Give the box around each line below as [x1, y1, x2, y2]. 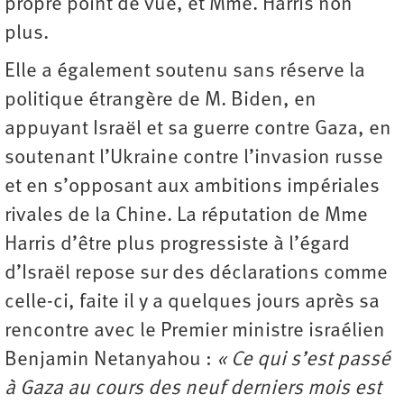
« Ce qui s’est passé [216, 349, 390, 371]
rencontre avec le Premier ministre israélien [5, 320, 385, 342]
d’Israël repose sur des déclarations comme [5, 262, 388, 284]
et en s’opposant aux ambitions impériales [5, 176, 380, 197]
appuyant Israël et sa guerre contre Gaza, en [5, 118, 391, 140]
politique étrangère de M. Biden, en [5, 89, 317, 111]
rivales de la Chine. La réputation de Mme [5, 205, 368, 226]
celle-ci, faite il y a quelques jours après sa [5, 291, 380, 313]
